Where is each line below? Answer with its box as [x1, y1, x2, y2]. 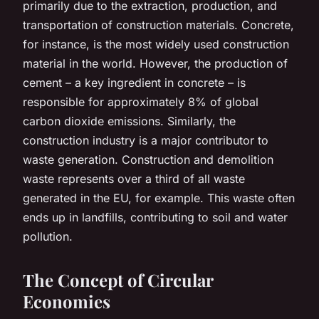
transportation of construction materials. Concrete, [23, 17, 294, 32]
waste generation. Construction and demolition [23, 152, 273, 167]
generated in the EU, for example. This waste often [23, 190, 295, 205]
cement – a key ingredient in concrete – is [23, 75, 246, 90]
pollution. [23, 229, 73, 244]
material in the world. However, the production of [23, 56, 288, 70]
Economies [23, 289, 110, 313]
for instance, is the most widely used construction [23, 36, 289, 51]
